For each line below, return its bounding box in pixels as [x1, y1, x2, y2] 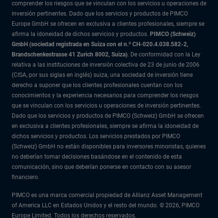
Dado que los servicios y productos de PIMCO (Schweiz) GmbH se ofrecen [12, 112, 204, 120]
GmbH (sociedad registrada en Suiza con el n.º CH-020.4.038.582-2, [12, 41, 188, 48]
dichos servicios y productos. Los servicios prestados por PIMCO [12, 133, 180, 140]
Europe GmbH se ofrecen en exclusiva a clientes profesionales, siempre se [12, 20, 204, 28]
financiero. [12, 174, 39, 181]
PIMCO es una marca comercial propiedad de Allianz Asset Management [12, 192, 202, 199]
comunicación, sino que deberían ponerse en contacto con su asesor [12, 163, 191, 171]
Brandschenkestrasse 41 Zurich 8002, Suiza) [12, 51, 127, 58]
